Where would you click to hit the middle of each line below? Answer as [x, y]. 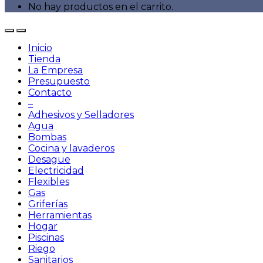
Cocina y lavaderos [71, 148]
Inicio [40, 48]
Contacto [50, 92]
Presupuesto [59, 81]
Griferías [48, 204]
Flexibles [49, 182]
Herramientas [60, 215]
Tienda [44, 59]
